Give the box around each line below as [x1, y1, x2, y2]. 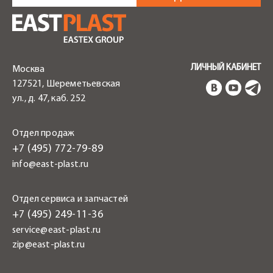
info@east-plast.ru [12, 159, 89, 169]
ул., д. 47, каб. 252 [12, 93, 85, 104]
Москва [12, 64, 45, 74]
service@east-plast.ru [12, 225, 101, 235]
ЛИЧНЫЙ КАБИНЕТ [191, 63, 261, 73]
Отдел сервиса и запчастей [12, 194, 128, 204]
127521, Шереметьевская [12, 79, 121, 89]
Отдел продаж [12, 128, 75, 138]
